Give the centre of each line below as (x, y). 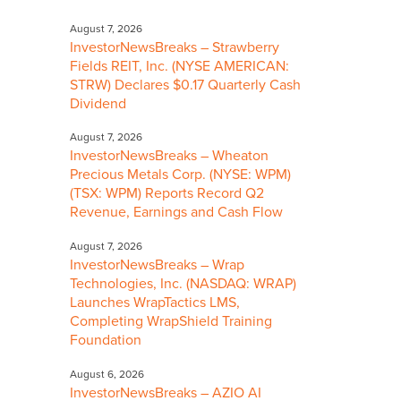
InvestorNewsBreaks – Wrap (157, 265)
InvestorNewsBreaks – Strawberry (175, 47)
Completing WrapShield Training (171, 322)
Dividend (98, 103)
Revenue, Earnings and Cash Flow (178, 213)
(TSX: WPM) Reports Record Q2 (167, 194)
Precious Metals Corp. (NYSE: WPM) (180, 175)
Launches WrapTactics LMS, (155, 303)
